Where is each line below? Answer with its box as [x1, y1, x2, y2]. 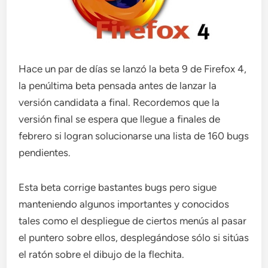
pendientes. [19, 147, 71, 159]
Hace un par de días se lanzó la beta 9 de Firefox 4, [19, 63, 247, 75]
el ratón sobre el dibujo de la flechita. [19, 248, 185, 261]
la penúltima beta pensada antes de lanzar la [19, 80, 217, 92]
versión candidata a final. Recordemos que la [19, 96, 220, 109]
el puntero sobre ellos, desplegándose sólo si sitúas [19, 232, 249, 244]
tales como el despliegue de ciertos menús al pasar [19, 215, 247, 227]
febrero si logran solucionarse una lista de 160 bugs [19, 130, 249, 142]
